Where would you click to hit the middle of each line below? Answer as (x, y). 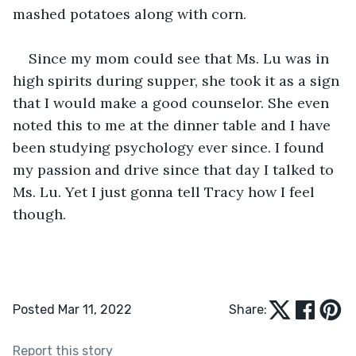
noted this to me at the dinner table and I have (174, 125)
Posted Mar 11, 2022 (72, 309)
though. (39, 214)
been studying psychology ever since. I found (170, 147)
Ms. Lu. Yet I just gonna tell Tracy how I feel (166, 192)
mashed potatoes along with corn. (130, 14)
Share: (248, 309)
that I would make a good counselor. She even (173, 103)
